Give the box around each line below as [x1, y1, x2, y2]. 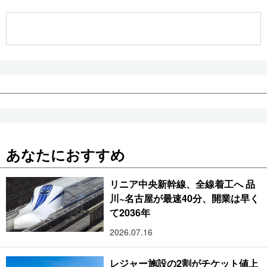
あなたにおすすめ [6, 144, 125, 164]
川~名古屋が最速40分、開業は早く [110, 191, 260, 205]
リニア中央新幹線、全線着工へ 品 [110, 176, 256, 191]
